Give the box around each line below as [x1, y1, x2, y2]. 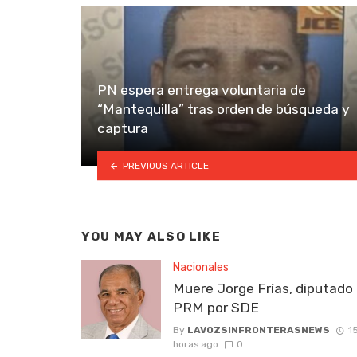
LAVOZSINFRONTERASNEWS [187, 324, 330, 336]
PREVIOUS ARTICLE [122, 159, 209, 171]
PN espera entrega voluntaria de [97, 82, 306, 99]
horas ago [173, 339, 218, 351]
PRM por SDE [173, 300, 259, 316]
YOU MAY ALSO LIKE [81, 229, 221, 245]
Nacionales [173, 260, 229, 274]
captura [97, 120, 148, 137]
